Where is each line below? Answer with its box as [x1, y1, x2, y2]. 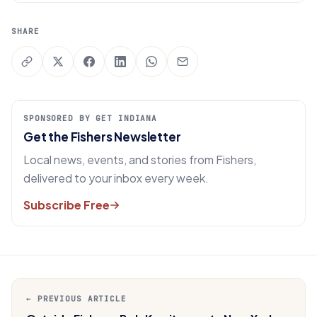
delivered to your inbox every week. [23, 171, 209, 185]
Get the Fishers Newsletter [23, 129, 181, 144]
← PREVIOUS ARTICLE [26, 294, 127, 304]
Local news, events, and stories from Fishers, [23, 152, 256, 167]
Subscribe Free [23, 197, 110, 212]
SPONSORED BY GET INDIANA [23, 113, 158, 123]
